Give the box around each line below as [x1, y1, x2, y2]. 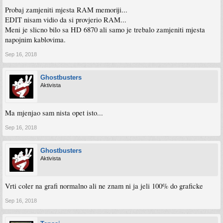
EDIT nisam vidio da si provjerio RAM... [5, 15, 126, 24]
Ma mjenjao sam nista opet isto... [5, 108, 103, 117]
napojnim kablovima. [5, 35, 66, 44]
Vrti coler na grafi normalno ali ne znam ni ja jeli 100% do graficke [5, 181, 203, 191]
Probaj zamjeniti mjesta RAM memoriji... [5, 5, 127, 14]
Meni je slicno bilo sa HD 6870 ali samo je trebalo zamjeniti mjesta [5, 25, 205, 34]
